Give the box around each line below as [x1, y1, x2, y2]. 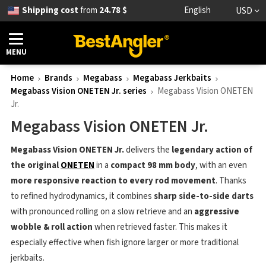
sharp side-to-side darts [154, 190, 254, 202]
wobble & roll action [11, 221, 93, 233]
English [183, 4, 211, 17]
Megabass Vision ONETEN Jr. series [11, 85, 147, 97]
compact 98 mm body [110, 159, 195, 172]
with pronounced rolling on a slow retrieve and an [11, 205, 194, 218]
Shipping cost [21, 4, 78, 17]
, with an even [195, 159, 247, 172]
